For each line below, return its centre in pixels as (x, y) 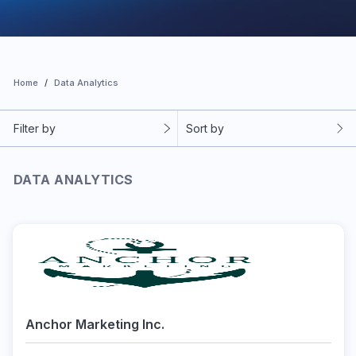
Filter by (35, 128)
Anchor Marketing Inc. (95, 324)
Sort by (205, 128)
